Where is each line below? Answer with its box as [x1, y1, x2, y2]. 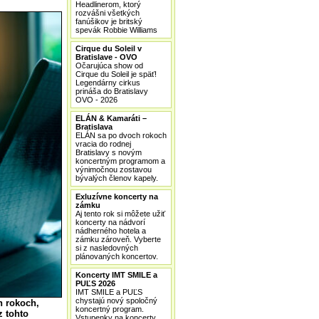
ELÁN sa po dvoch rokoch [75, 131, 167, 140]
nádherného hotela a [75, 226, 146, 235]
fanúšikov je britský [75, 17, 142, 26]
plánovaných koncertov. [75, 252, 158, 261]
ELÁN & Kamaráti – [75, 114, 147, 122]
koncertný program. [75, 305, 144, 313]
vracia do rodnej [75, 140, 131, 148]
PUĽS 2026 [75, 279, 115, 288]
